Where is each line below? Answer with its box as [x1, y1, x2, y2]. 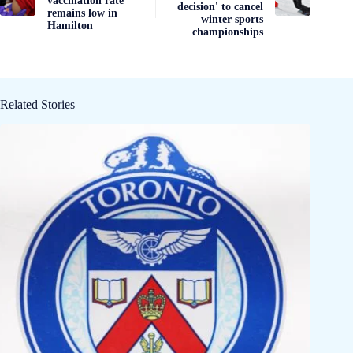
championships [192, 25, 264, 38]
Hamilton [47, 19, 93, 32]
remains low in [47, 6, 117, 19]
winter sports [201, 13, 264, 25]
